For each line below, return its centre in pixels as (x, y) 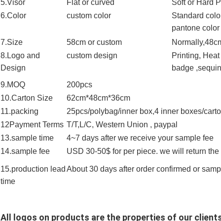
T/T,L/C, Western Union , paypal (122, 125)
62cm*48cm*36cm (98, 98)
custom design (92, 56)
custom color (89, 16)
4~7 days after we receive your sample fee (140, 138)
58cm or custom (94, 42)
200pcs (79, 85)
